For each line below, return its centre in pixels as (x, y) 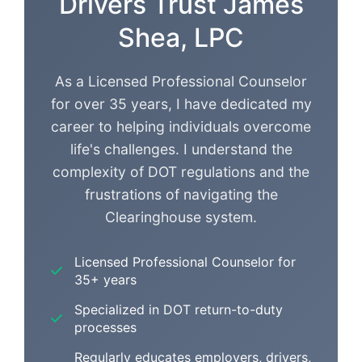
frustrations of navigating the (181, 194)
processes (105, 327)
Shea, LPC (181, 37)
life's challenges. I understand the (181, 149)
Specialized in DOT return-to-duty (179, 309)
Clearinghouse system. (181, 217)
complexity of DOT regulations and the (181, 171)
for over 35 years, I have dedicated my (181, 103)
